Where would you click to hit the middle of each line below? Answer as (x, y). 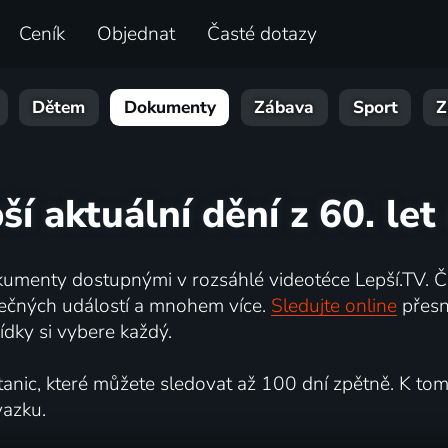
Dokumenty (169, 108)
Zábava (284, 108)
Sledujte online (333, 305)
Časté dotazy (262, 34)
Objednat (136, 34)
